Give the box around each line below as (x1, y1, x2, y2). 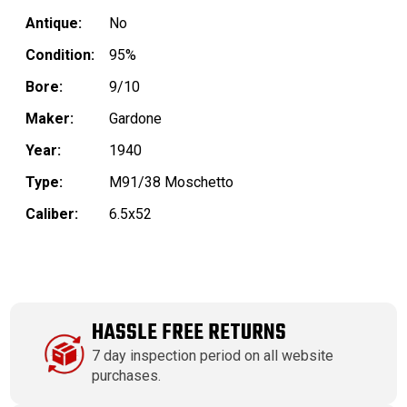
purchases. (92, 367, 162, 385)
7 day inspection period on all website (92, 347, 334, 365)
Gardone (109, 110, 162, 128)
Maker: (25, 110, 74, 128)
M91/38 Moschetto (109, 174, 233, 192)
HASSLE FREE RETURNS (92, 316, 287, 351)
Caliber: (25, 205, 78, 223)
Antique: (25, 15, 82, 33)
